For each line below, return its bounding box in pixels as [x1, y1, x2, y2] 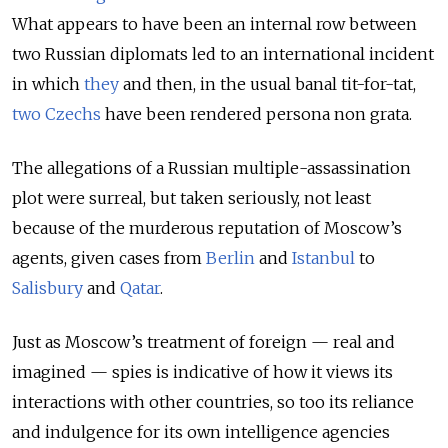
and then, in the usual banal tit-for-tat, [119, 73, 416, 94]
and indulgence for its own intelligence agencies [12, 421, 390, 442]
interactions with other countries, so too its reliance [12, 391, 414, 412]
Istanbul [292, 247, 355, 268]
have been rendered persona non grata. [101, 103, 412, 124]
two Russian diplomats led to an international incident [12, 43, 434, 64]
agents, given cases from [12, 247, 202, 268]
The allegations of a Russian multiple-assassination [12, 157, 411, 178]
